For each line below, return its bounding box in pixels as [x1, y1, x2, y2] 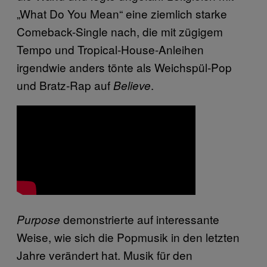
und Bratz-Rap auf [17, 77, 113, 93]
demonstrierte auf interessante [60, 211, 219, 227]
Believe [113, 77, 151, 93]
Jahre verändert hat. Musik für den [17, 247, 193, 263]
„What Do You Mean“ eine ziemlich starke [17, 5, 227, 21]
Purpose [17, 212, 60, 227]
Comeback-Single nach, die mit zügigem [17, 23, 223, 39]
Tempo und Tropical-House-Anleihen [17, 41, 204, 57]
